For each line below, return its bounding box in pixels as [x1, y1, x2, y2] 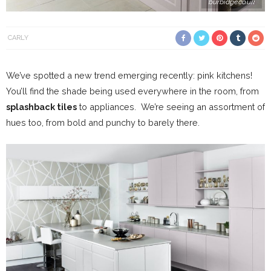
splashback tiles [6, 102, 77, 113]
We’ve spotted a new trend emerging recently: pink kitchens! [6, 70, 252, 81]
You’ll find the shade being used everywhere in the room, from [6, 86, 259, 97]
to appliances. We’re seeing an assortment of [77, 102, 265, 113]
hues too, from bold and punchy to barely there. [6, 117, 200, 128]
